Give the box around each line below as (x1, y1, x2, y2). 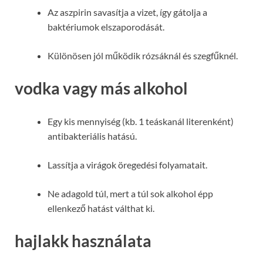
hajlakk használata (15, 230, 151, 251)
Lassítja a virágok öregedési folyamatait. (48, 159, 207, 170)
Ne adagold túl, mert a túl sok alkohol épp (48, 187, 213, 199)
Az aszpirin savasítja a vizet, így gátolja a (48, 6, 207, 18)
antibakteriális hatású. (48, 130, 137, 141)
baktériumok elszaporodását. (48, 21, 164, 33)
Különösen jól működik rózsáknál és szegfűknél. (48, 50, 238, 62)
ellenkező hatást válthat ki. (48, 202, 154, 214)
